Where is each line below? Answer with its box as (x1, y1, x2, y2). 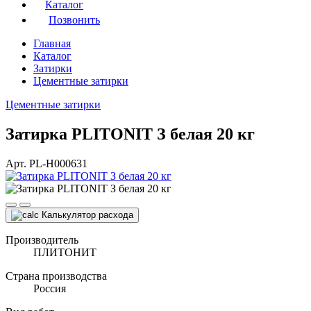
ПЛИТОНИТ (33, 246, 96, 258)
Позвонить (49, 14, 100, 26)
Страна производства (6, 269, 107, 282)
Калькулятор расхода (42, 209, 133, 220)
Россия (33, 282, 66, 294)
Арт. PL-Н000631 (6, 157, 87, 169)
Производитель (6, 233, 78, 246)
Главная (33, 37, 71, 49)
